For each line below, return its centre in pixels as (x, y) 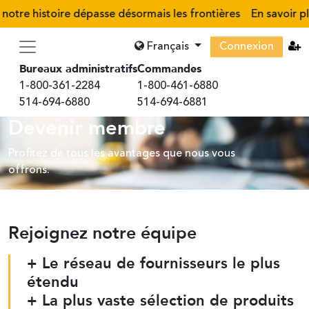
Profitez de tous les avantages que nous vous (122, 154)
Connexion (247, 47)
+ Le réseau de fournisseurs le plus (153, 263)
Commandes (169, 69)
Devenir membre (87, 128)
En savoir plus (269, 14)
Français (168, 47)
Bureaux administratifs (78, 69)
